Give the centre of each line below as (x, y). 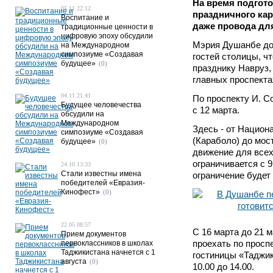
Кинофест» (80, 192)
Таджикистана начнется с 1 (108, 252)
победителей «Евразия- (103, 183)
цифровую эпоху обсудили (107, 36)
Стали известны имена (101, 174)
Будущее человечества (101, 105)
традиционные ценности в (107, 27)
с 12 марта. (216, 110)
